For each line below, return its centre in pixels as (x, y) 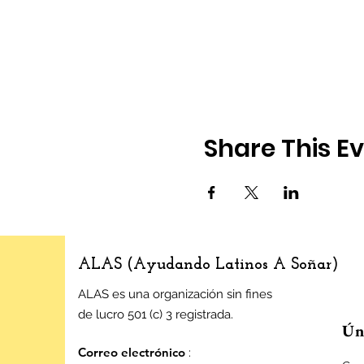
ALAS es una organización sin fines (175, 294)
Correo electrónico (132, 352)
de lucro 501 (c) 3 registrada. (156, 314)
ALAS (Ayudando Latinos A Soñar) (208, 265)
